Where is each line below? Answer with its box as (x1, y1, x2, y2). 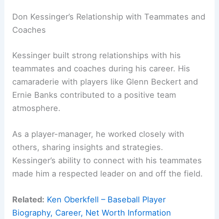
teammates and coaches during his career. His (12, 63, 191, 73)
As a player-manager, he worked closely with (12, 129, 185, 139)
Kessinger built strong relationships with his (12, 50, 181, 60)
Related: (12, 195, 45, 205)
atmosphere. (12, 103, 61, 113)
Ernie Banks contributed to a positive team (12, 89, 176, 100)
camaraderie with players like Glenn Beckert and (12, 76, 198, 87)
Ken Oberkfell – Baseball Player (47, 195, 166, 205)
